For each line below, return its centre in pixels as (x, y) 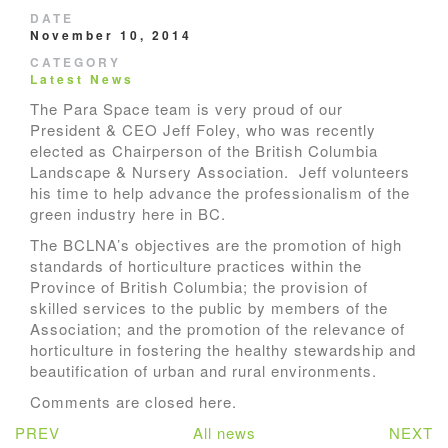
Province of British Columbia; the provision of (199, 286)
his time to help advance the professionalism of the (220, 192)
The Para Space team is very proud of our (186, 108)
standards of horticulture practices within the (196, 265)
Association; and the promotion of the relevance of (217, 328)
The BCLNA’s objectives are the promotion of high (216, 244)
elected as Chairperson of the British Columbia (204, 150)
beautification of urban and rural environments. (203, 370)
